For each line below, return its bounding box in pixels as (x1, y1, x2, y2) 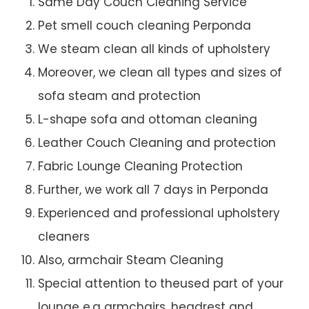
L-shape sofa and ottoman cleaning (38, 111, 257, 128)
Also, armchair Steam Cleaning (38, 252, 223, 269)
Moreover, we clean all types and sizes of (38, 64, 282, 81)
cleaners (38, 228, 90, 246)
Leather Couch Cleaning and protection (38, 134, 276, 152)
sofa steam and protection (38, 88, 201, 105)
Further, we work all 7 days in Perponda (38, 181, 268, 199)
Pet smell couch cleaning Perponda (38, 17, 251, 34)
